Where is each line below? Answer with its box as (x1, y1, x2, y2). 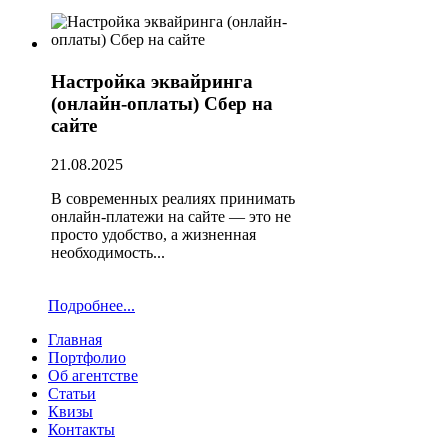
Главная (48, 330, 102, 348)
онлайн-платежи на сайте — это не (51, 208, 291, 226)
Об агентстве (48, 366, 138, 384)
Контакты (48, 420, 115, 438)
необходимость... (51, 244, 165, 262)
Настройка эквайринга (51, 71, 253, 93)
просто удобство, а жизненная (51, 226, 256, 244)
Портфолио (48, 348, 126, 366)
